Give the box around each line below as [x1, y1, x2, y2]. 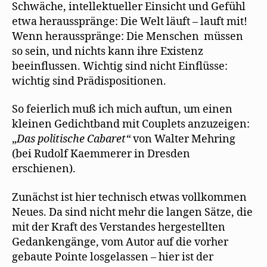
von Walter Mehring [133, 132, 235, 146]
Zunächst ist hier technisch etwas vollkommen [12, 190, 247, 204]
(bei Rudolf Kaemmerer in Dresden [12, 147, 190, 161]
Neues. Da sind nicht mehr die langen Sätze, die [12, 205, 253, 219]
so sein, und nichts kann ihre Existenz [12, 44, 203, 58]
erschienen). [12, 162, 76, 176]
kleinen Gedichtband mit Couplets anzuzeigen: [12, 117, 250, 131]
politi [38, 132, 63, 146]
